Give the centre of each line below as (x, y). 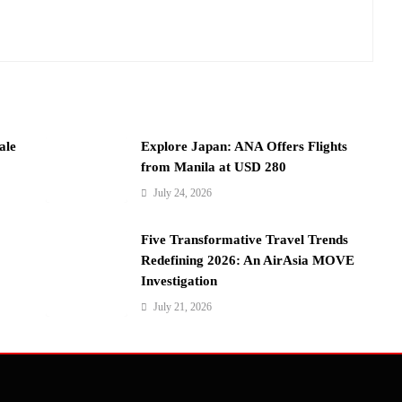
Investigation (179, 281)
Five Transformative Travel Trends (245, 240)
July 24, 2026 (183, 193)
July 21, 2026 (183, 307)
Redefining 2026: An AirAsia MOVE (248, 261)
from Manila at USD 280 (214, 167)
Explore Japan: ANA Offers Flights (245, 147)
